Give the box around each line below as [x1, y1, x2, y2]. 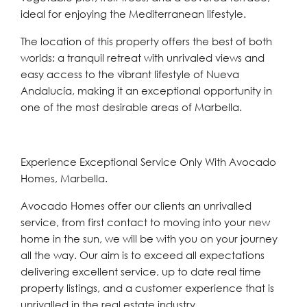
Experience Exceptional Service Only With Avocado [21, 156, 276, 168]
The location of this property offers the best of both [21, 35, 272, 47]
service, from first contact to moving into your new [21, 216, 270, 228]
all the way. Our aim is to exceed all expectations [21, 249, 265, 261]
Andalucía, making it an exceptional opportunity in [21, 84, 272, 97]
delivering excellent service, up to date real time [21, 265, 261, 278]
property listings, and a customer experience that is [21, 282, 274, 294]
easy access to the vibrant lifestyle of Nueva [21, 68, 239, 80]
